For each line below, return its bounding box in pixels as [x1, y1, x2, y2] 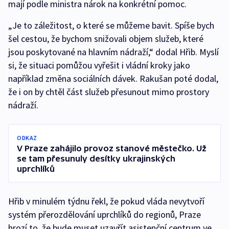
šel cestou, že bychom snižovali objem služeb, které [8, 33, 203, 44]
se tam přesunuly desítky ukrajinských [17, 154, 175, 163]
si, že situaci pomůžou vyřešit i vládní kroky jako [8, 59, 190, 71]
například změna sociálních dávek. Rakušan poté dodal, [8, 73, 218, 84]
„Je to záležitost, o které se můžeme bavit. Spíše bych [8, 19, 214, 31]
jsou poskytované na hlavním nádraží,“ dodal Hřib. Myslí [8, 46, 219, 58]
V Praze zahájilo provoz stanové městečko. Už [17, 144, 207, 153]
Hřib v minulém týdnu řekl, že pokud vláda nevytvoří [8, 195, 204, 207]
